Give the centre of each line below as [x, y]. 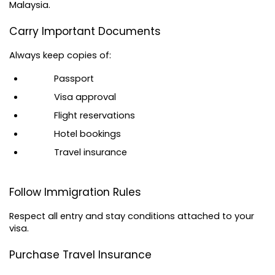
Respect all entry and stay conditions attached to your [132, 216]
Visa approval [85, 97]
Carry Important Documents [85, 31]
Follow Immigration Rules [75, 192]
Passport [74, 78]
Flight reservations [95, 115]
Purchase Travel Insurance [80, 254]
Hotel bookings [87, 134]
